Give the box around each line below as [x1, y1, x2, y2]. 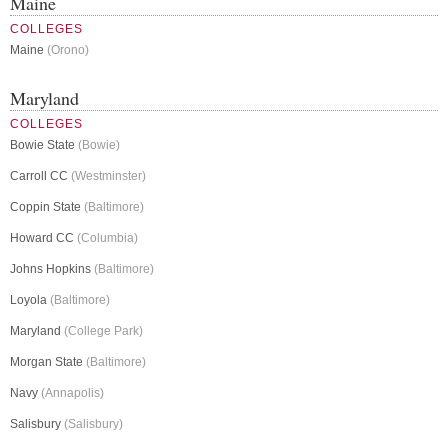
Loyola [10, 293, 50, 308]
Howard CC [10, 231, 77, 246]
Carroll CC [10, 169, 71, 184]
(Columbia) [77, 231, 138, 246]
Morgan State [10, 355, 86, 370]
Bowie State [10, 138, 78, 153]
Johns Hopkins [10, 262, 94, 277]
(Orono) [47, 43, 89, 58]
